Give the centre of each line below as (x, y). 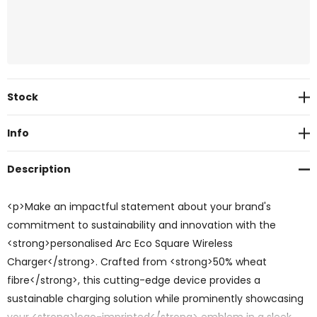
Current (29, 91)
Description (39, 169)
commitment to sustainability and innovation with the (142, 225)
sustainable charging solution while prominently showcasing (155, 299)
